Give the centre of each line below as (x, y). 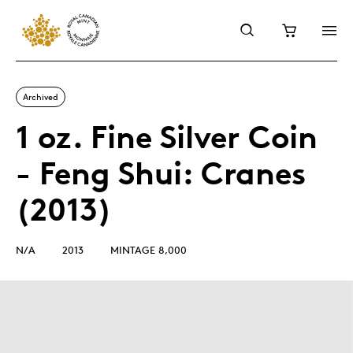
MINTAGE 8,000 (149, 250)
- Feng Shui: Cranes (161, 173)
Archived (41, 97)
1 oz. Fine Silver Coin (167, 137)
